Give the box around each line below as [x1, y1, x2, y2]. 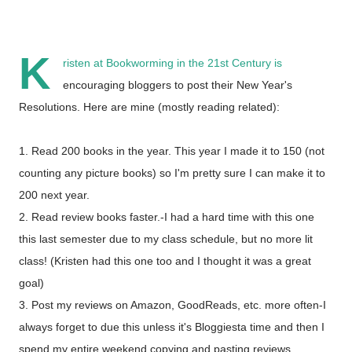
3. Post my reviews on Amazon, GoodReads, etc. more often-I [19, 299, 326, 311]
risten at [63, 57, 106, 69]
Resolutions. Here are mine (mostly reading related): [19, 101, 280, 113]
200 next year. [19, 189, 90, 201]
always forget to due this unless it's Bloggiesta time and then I [19, 321, 324, 333]
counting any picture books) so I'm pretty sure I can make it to [19, 167, 325, 179]
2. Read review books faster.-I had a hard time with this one [19, 211, 314, 223]
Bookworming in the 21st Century [106, 57, 271, 69]
